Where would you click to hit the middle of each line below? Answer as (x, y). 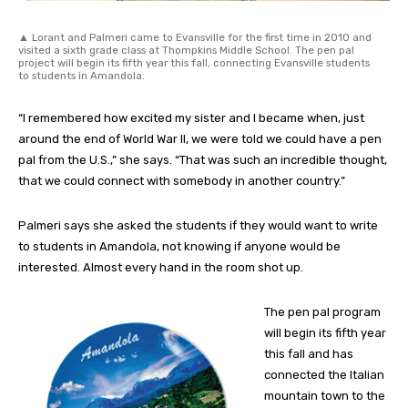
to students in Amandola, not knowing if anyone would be (179, 247)
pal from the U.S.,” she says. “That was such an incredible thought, (203, 160)
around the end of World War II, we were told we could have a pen (200, 139)
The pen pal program (322, 312)
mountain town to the (325, 396)
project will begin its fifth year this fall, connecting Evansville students (194, 63)
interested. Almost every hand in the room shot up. (161, 268)
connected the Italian (324, 375)
